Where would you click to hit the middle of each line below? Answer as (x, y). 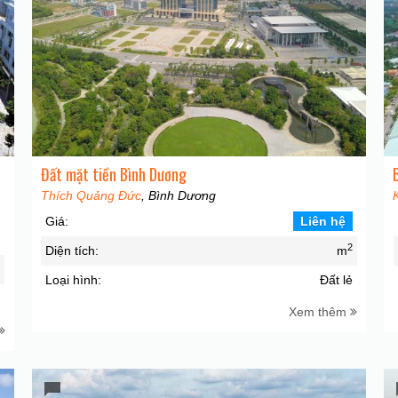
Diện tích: (72, 251)
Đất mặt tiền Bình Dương (113, 175)
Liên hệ (322, 222)
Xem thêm (320, 312)
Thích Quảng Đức (91, 196)
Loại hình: (73, 280)
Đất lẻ (336, 280)
